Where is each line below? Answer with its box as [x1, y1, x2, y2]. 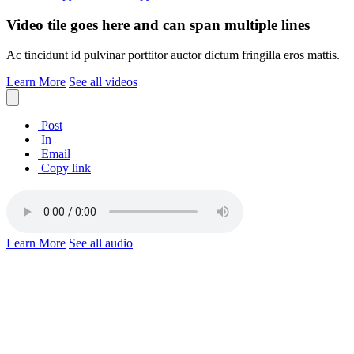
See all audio [69, 236, 133, 250]
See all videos [69, 75, 137, 89]
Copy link [38, 161, 91, 175]
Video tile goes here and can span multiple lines [6, 16, 310, 33]
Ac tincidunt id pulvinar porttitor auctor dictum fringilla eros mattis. [6, 48, 340, 62]
